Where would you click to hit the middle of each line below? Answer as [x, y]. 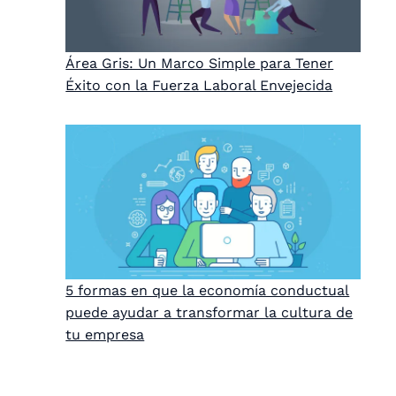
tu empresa [105, 335]
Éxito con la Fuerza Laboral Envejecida [199, 85]
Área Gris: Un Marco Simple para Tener [200, 63]
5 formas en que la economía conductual [208, 291]
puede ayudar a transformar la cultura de [209, 313]
